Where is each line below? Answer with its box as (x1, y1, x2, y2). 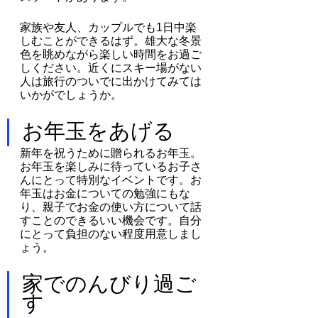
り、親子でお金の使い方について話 (20, 200, 202, 213)
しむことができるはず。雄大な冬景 (20, 34, 202, 47)
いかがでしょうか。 (20, 88, 122, 101)
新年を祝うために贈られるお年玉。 (20, 146, 202, 159)
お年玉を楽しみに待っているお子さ (20, 160, 202, 172)
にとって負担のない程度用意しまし (20, 227, 202, 240)
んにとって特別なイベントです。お (20, 173, 202, 186)
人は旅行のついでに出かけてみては (20, 75, 202, 87)
